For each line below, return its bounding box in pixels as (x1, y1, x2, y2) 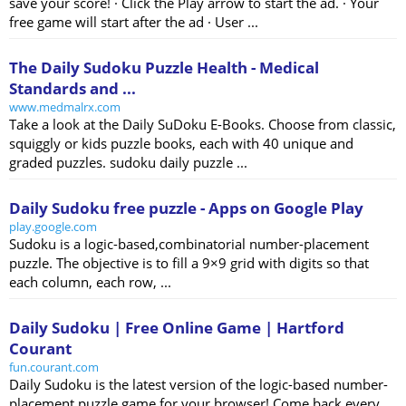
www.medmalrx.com (9, 99, 121, 116)
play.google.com (9, 218, 97, 236)
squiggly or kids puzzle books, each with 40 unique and (9, 134, 353, 153)
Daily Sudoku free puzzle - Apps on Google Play (9, 198, 363, 219)
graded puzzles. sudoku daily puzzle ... (9, 153, 247, 172)
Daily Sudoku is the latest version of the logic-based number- (9, 375, 388, 394)
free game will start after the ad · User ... (9, 13, 258, 32)
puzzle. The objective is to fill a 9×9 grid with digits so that (9, 254, 369, 273)
